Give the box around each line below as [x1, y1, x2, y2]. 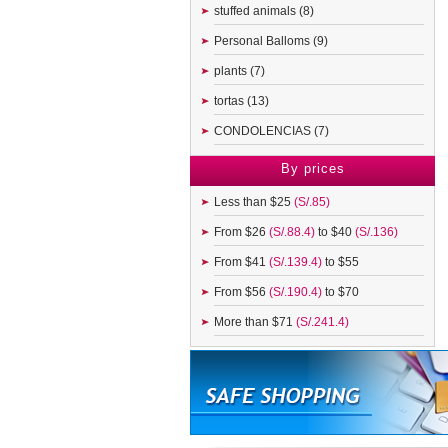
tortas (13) [214, 94, 269, 108]
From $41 [214, 255, 269, 269]
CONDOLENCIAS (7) [214, 124, 329, 138]
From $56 [214, 285, 269, 299]
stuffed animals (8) [214, 4, 314, 18]
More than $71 [214, 315, 296, 329]
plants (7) [214, 64, 265, 78]
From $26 [214, 225, 269, 239]
